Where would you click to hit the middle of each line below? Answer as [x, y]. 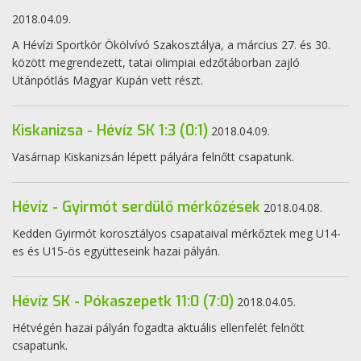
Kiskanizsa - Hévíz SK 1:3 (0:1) [110, 131]
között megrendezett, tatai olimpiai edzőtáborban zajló [156, 62]
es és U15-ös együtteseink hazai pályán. [116, 251]
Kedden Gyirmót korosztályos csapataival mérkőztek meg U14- [176, 233]
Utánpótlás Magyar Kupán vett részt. [108, 80]
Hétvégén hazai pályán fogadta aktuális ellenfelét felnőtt [158, 328]
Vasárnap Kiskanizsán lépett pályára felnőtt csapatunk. [153, 157]
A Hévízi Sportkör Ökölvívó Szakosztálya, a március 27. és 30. [171, 45]
